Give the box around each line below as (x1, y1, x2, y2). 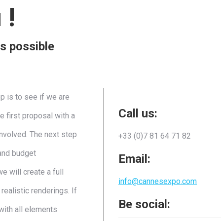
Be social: (118, 197, 170, 211)
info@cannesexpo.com (118, 177, 197, 186)
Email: (118, 152, 150, 166)
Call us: (118, 107, 157, 120)
